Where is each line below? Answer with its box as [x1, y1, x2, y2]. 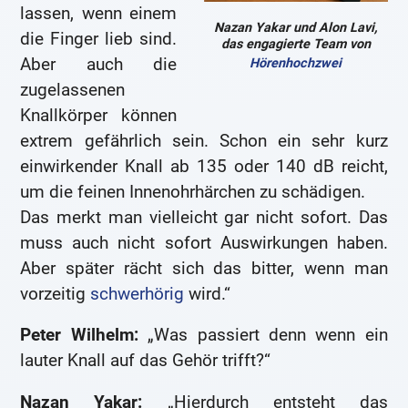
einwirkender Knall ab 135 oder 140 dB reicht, [20, 155, 388, 177]
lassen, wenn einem [20, 2, 177, 24]
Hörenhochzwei [250, 55, 342, 71]
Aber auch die [20, 53, 177, 75]
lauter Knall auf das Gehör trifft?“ [20, 350, 271, 372]
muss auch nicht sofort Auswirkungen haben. [20, 231, 388, 253]
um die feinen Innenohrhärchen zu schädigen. [20, 180, 366, 202]
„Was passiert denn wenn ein [138, 324, 388, 346]
